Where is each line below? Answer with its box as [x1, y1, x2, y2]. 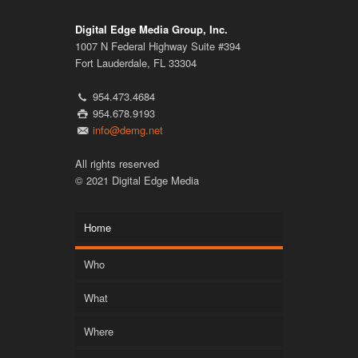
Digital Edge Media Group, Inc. [75, 21, 228, 37]
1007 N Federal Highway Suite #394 [75, 38, 241, 54]
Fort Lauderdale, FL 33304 [75, 54, 197, 70]
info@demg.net [93, 121, 164, 137]
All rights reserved [75, 155, 159, 171]
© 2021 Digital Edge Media [75, 172, 199, 188]
